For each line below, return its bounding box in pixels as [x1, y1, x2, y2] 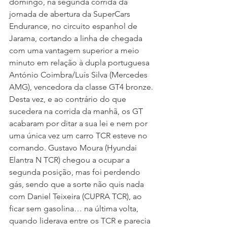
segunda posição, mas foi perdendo [9, 167, 142, 177]
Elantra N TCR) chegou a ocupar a [9, 155, 132, 165]
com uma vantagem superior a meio [9, 46, 141, 56]
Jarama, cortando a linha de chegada [9, 33, 144, 44]
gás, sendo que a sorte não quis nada [9, 179, 146, 190]
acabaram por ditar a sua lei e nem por [9, 119, 149, 129]
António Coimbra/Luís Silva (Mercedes [9, 70, 149, 80]
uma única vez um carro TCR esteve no [9, 131, 149, 141]
